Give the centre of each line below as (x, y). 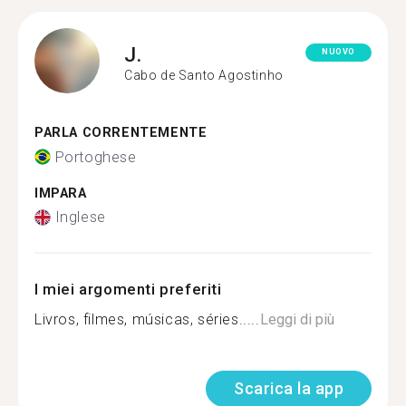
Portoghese (96, 157)
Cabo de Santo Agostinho (204, 75)
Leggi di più (297, 319)
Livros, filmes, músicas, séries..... (147, 319)
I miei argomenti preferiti (128, 289)
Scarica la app (289, 388)
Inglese (80, 217)
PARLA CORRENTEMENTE (121, 133)
